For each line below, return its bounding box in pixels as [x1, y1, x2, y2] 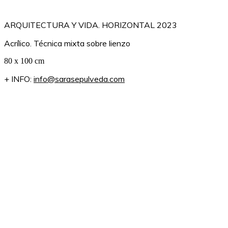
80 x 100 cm [4, 56, 44, 65]
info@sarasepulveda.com [34, 73, 125, 84]
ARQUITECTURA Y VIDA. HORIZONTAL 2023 [4, 19, 177, 30]
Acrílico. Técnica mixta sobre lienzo [4, 38, 130, 48]
